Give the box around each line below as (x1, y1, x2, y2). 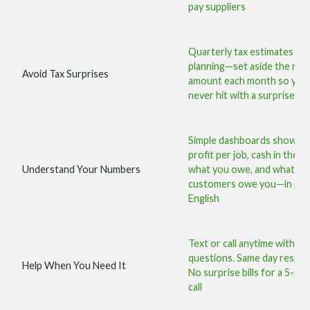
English (188, 192, 220, 204)
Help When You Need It (22, 259, 127, 271)
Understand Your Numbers (22, 163, 141, 175)
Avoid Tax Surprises (22, 67, 109, 80)
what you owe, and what (188, 163, 295, 175)
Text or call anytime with (188, 237, 295, 249)
